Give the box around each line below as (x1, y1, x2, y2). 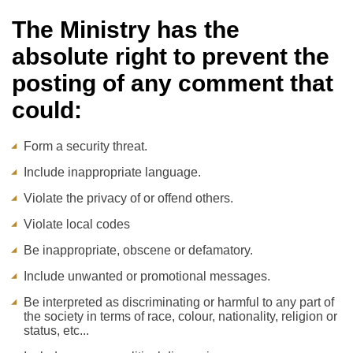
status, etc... (24, 324, 89, 337)
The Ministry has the (12, 17, 240, 43)
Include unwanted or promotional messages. (24, 269, 270, 283)
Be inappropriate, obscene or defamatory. (24, 243, 253, 257)
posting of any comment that (12, 70, 333, 96)
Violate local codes (24, 217, 130, 231)
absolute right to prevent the (12, 43, 329, 69)
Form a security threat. (24, 139, 147, 153)
